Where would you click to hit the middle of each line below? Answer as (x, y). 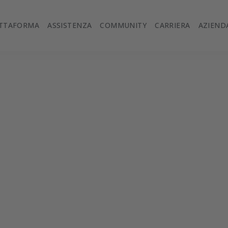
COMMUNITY (123, 25)
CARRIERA (173, 25)
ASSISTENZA (70, 25)
